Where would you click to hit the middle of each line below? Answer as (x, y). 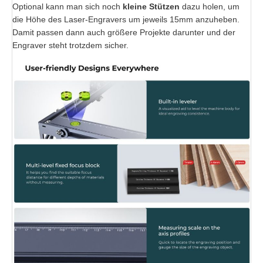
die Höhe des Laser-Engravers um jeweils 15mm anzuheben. (126, 20)
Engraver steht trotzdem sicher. (70, 45)
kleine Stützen (151, 7)
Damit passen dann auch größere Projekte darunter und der (124, 33)
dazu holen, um (210, 7)
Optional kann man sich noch (68, 7)
